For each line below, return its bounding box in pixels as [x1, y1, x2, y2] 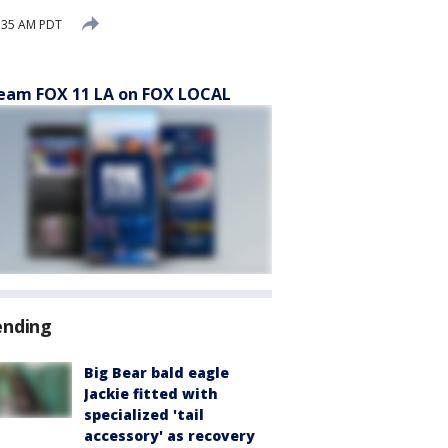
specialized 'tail [84, 405, 204, 424]
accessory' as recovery [84, 426, 255, 445]
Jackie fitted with [84, 384, 218, 403]
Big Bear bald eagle [84, 363, 229, 382]
